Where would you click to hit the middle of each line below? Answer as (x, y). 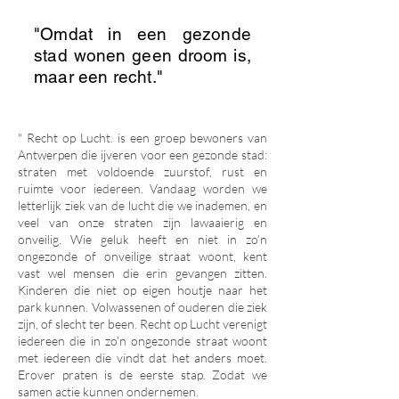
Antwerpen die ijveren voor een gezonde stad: (142, 155)
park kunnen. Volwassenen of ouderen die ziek (142, 307)
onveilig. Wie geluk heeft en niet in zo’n (142, 239)
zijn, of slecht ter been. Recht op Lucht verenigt (142, 324)
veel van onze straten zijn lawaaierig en (142, 222)
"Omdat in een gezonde (142, 34)
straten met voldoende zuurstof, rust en (142, 171)
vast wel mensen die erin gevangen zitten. (142, 273)
